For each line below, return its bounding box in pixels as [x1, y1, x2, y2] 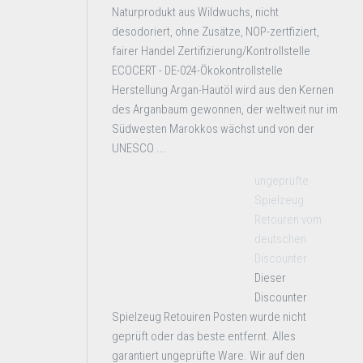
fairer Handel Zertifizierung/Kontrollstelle [112, 44, 310, 58]
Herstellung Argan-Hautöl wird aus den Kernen [112, 83, 334, 97]
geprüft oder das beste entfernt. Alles [112, 329, 296, 344]
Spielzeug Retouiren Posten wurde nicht [112, 310, 306, 324]
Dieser [254, 271, 286, 285]
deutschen [254, 232, 306, 246]
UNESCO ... [112, 141, 166, 156]
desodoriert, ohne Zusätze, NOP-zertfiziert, [112, 24, 319, 39]
